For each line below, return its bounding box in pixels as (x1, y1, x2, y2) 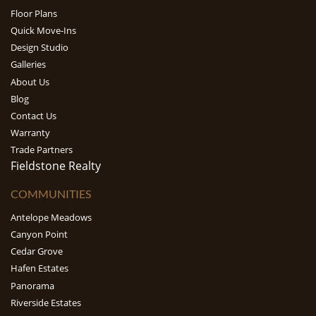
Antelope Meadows (11, 211, 92, 224)
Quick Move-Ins (11, 24, 76, 37)
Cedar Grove (11, 245, 63, 258)
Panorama (11, 279, 54, 292)
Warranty (11, 126, 50, 139)
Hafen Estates (11, 262, 68, 275)
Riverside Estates (11, 296, 81, 309)
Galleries (11, 58, 46, 71)
